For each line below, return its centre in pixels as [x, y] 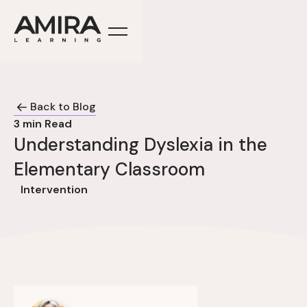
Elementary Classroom [109, 169]
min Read [46, 124]
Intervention [54, 189]
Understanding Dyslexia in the [140, 145]
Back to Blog [63, 107]
